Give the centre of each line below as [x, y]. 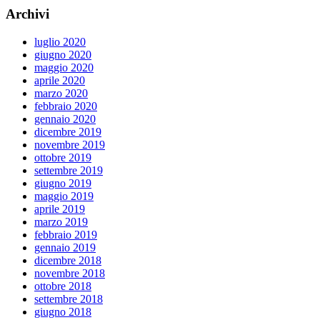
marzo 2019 [61, 221]
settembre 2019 [69, 170]
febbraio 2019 [66, 234]
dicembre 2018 [68, 260]
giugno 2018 [63, 311]
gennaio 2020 [65, 119]
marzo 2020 [61, 93]
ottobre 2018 [63, 286]
